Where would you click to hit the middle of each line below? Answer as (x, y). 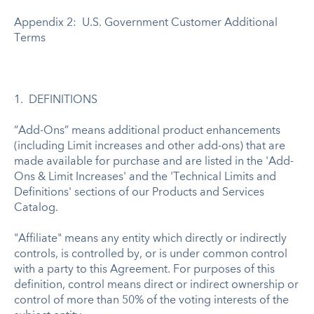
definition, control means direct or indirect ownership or (156, 285)
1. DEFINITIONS (56, 100)
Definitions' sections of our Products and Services (139, 192)
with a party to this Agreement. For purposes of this (144, 269)
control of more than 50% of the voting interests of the (151, 300)
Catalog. (36, 208)
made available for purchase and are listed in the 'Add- (154, 162)
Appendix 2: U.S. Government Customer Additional (146, 23)
